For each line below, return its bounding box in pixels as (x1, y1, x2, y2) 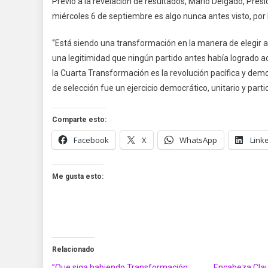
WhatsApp (179, 134, 217, 145)
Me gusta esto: (52, 172, 103, 181)
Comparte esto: (52, 115, 106, 124)
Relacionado (52, 245, 95, 254)
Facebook (74, 134, 109, 145)
